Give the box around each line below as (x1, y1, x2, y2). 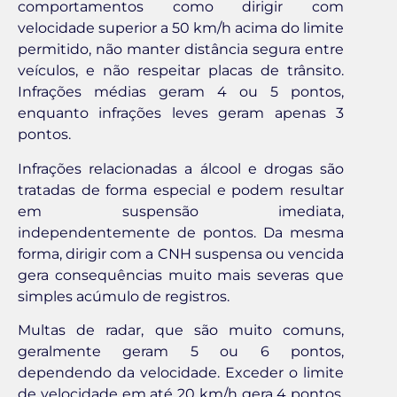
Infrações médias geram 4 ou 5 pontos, (18, 83, 344, 101)
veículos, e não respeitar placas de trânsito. (18, 62, 344, 80)
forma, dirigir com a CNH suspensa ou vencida (18, 245, 344, 262)
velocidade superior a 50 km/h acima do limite (18, 19, 344, 37)
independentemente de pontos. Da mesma (18, 223, 344, 241)
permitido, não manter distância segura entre (18, 41, 344, 58)
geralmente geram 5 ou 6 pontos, (18, 343, 344, 361)
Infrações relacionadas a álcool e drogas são (18, 160, 344, 177)
